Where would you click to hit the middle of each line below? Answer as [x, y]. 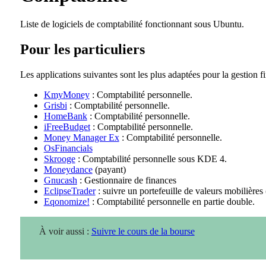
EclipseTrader [69, 191]
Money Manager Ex [81, 137]
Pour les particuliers [82, 50]
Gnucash [60, 180]
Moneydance [68, 169]
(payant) [109, 169]
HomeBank [65, 116]
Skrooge [59, 159]
